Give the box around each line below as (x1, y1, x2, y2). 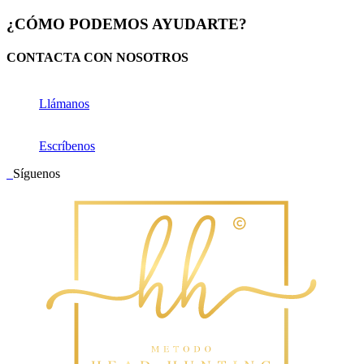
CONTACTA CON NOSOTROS (6, 50, 188, 64)
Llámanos (39, 97, 89, 111)
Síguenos (13, 167, 60, 181)
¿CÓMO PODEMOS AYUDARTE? (6, 15, 247, 32)
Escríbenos (39, 139, 95, 154)
